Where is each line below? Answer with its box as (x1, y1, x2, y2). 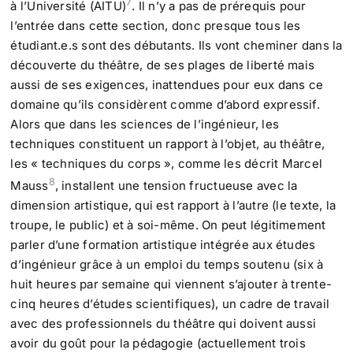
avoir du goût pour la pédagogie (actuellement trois (10, 336, 306, 351)
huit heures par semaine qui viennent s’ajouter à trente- (10, 277, 332, 292)
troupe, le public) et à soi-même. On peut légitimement (10, 217, 326, 233)
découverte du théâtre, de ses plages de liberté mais (10, 58, 315, 73)
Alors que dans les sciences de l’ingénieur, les (10, 117, 279, 132)
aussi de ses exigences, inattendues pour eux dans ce (10, 77, 324, 93)
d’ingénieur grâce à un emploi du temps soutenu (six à (10, 257, 324, 273)
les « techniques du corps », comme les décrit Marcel (10, 156, 323, 172)
